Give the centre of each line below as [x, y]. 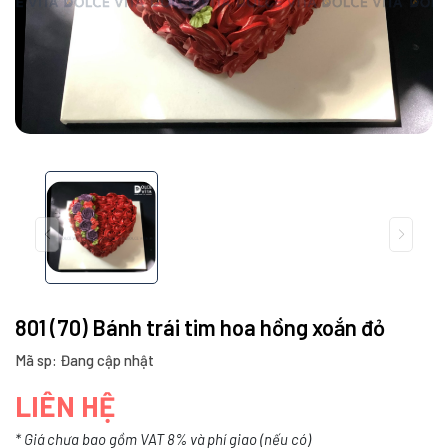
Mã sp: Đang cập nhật [84, 359]
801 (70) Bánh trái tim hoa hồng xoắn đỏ [200, 326]
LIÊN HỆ [65, 405]
